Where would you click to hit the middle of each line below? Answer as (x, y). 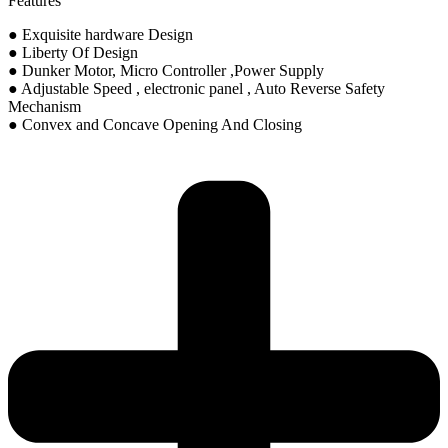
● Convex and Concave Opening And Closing (155, 124)
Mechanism (44, 106)
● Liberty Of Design (73, 52)
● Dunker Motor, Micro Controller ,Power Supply (166, 70)
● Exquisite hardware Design (100, 34)
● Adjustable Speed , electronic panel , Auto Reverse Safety (196, 88)
